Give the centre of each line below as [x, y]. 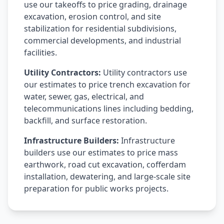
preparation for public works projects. [96, 188]
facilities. [40, 52]
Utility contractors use [144, 72]
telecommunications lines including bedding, [109, 108]
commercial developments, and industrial [102, 40]
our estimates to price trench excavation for [107, 84]
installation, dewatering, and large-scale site [107, 176]
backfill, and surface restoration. [85, 120]
